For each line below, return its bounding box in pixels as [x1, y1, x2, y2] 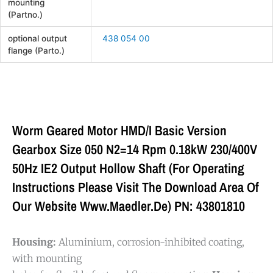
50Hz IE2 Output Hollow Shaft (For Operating [12, 159, 244, 178]
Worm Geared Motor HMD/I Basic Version [12, 121, 227, 140]
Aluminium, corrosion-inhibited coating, [56, 236, 244, 249]
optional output [8, 33, 68, 43]
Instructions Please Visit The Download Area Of [12, 178, 259, 197]
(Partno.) [8, 9, 43, 19]
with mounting [12, 252, 82, 265]
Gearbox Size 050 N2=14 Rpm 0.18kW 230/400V [12, 140, 257, 159]
